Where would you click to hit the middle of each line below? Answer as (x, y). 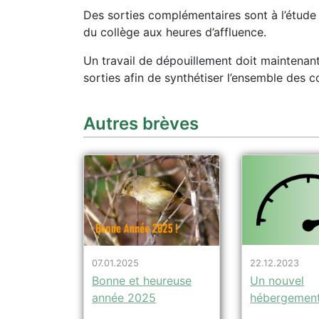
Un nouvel (277, 281)
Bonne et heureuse (142, 281)
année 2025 (124, 298)
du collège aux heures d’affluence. (175, 32)
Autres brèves (141, 124)
